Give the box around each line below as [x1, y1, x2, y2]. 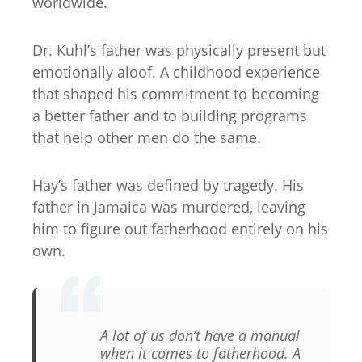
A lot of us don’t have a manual [100, 326, 300, 346]
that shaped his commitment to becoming [32, 83, 319, 103]
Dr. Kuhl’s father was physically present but [32, 40, 326, 60]
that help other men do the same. [32, 127, 261, 147]
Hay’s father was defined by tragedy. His [32, 175, 304, 195]
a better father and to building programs [32, 105, 307, 125]
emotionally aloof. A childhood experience [32, 61, 320, 82]
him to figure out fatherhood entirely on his [32, 218, 328, 238]
